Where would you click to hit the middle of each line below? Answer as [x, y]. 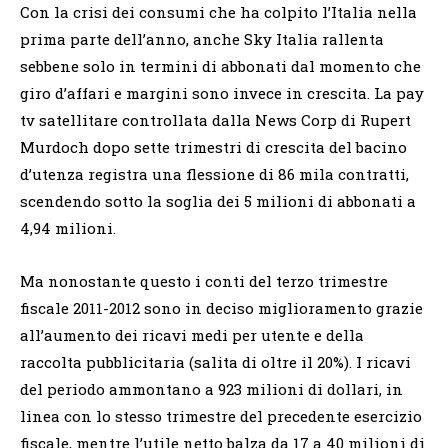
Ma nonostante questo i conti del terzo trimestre [204, 280]
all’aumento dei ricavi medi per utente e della [192, 334]
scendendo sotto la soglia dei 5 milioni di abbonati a [218, 200]
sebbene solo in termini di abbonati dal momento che [220, 65]
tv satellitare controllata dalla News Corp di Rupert [215, 119]
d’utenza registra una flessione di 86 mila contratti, [214, 173]
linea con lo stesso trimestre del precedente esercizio [221, 415]
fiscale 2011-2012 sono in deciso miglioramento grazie [221, 307]
